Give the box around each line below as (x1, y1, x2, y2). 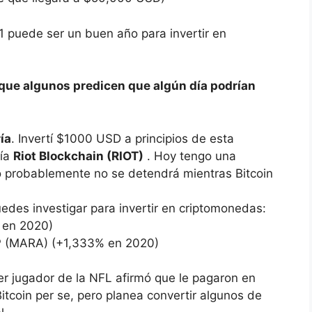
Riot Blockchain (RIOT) (13, 148, 143, 163)
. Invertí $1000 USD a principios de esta (11, 131, 234, 146)
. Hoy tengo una (143, 148, 236, 163)
